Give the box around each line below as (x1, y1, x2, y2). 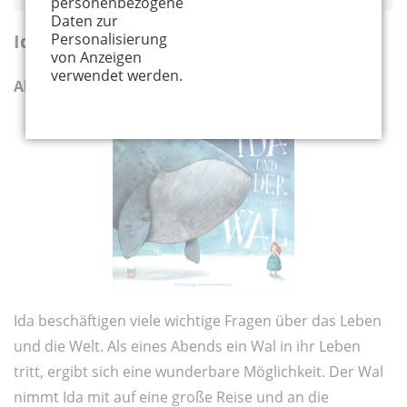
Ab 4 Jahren (14, 76, 96, 97)
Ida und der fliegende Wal (14, 29, 245, 55)
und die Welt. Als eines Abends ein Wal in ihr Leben (14, 336, 361, 357)
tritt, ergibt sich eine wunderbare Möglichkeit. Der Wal (14, 362, 383, 382)
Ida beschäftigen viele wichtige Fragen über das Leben (14, 311, 382, 332)
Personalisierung (51, 28, 167, 49)
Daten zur (51, 10, 118, 31)
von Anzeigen (51, 46, 142, 67)
